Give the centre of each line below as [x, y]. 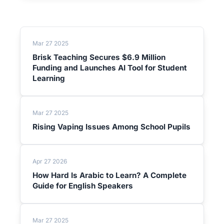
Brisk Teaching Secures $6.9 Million [99, 57]
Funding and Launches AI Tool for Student [110, 68]
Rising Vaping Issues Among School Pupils [111, 127]
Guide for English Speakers [83, 186]
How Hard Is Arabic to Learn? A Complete [109, 175]
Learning [49, 78]
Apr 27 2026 [50, 161]
